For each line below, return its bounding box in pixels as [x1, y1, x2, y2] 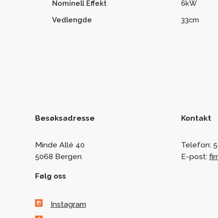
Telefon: [181, 140, 213, 149]
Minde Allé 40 [35, 140, 85, 149]
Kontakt [181, 113, 211, 123]
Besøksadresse [35, 113, 95, 123]
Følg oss [35, 171, 66, 181]
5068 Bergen [35, 151, 82, 161]
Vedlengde [52, 16, 92, 24]
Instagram [50, 199, 86, 209]
